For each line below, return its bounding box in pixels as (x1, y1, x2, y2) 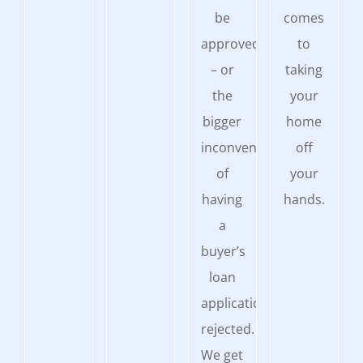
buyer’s (200, 241, 246, 260)
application (200, 293, 269, 312)
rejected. (200, 319, 254, 338)
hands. (283, 190, 325, 208)
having (202, 190, 243, 208)
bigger (203, 112, 242, 130)
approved (200, 34, 260, 53)
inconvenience (200, 138, 289, 156)
